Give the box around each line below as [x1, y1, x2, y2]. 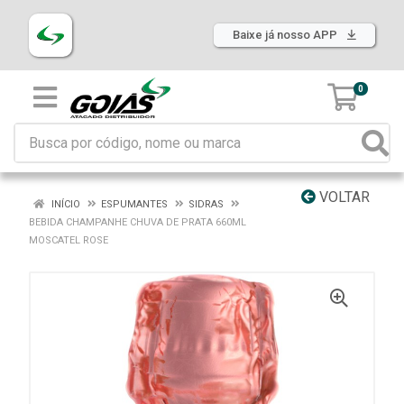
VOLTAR [316, 188, 370, 206]
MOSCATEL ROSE [29, 234, 108, 246]
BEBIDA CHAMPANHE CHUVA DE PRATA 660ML [29, 216, 246, 228]
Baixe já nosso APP [233, 28, 340, 41]
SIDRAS [188, 198, 224, 210]
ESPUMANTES [101, 198, 168, 210]
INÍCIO [49, 198, 80, 210]
